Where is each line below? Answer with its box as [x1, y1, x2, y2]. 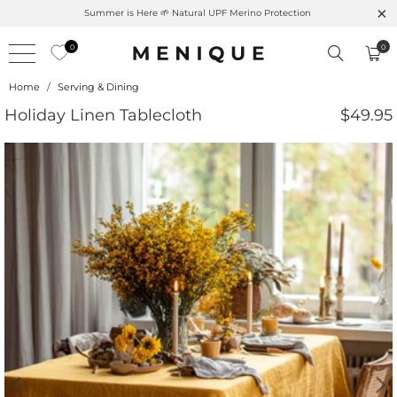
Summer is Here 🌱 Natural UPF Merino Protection [85, 7, 312, 19]
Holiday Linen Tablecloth [4, 105, 202, 125]
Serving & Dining [58, 81, 139, 93]
